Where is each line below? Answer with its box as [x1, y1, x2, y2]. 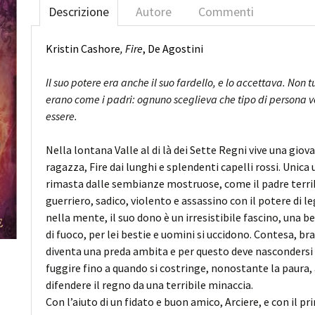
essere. [46, 109, 77, 123]
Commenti [198, 4, 254, 20]
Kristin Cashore [46, 41, 120, 56]
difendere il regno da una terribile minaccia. [46, 278, 253, 292]
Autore [136, 4, 172, 20]
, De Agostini [143, 41, 203, 56]
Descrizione [49, 4, 109, 20]
